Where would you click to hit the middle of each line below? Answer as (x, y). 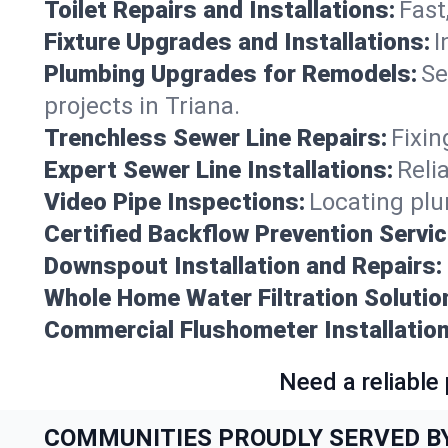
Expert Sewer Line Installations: (218, 169)
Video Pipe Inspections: (174, 201)
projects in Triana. (142, 105)
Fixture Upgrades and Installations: (237, 41)
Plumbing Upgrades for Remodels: (230, 73)
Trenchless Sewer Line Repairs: (215, 137)
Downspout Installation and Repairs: (243, 265)
